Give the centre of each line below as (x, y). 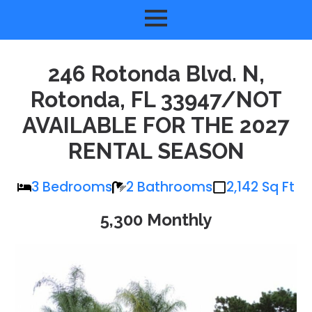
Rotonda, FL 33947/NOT (156, 99)
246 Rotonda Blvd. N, (156, 73)
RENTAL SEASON (156, 151)
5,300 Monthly (156, 219)
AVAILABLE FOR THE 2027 (156, 125)
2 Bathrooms (169, 187)
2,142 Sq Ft (260, 187)
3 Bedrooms (72, 187)
